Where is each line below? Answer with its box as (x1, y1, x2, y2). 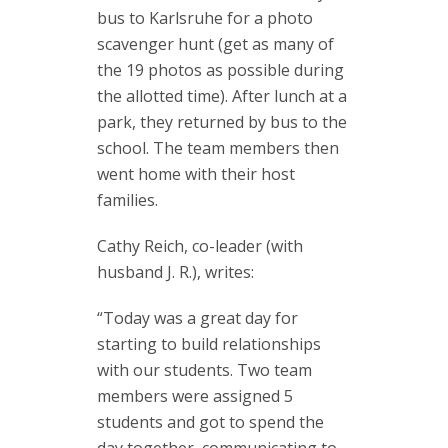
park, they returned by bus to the (97, 111, 347, 133)
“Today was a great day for (97, 307, 298, 329)
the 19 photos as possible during (97, 59, 344, 81)
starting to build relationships (97, 333, 321, 355)
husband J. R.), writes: (97, 261, 254, 283)
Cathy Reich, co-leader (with (97, 235, 303, 257)
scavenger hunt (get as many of (97, 33, 334, 55)
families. (97, 189, 158, 211)
